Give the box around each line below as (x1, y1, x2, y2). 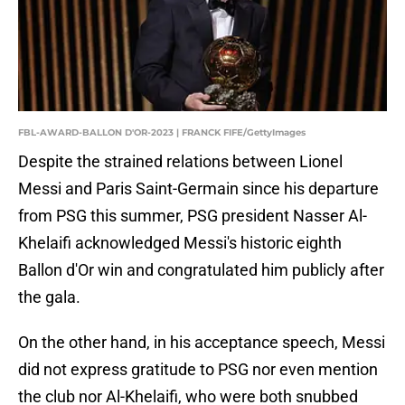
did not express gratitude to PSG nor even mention (18, 360, 378, 380)
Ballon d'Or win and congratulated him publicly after (18, 260, 384, 280)
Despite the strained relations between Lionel (18, 152, 343, 172)
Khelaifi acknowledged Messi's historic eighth (18, 233, 342, 253)
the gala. (18, 287, 80, 307)
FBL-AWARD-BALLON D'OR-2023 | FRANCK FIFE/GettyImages (18, 127, 306, 139)
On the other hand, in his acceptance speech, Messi (18, 333, 385, 353)
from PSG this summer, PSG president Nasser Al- (18, 206, 367, 226)
